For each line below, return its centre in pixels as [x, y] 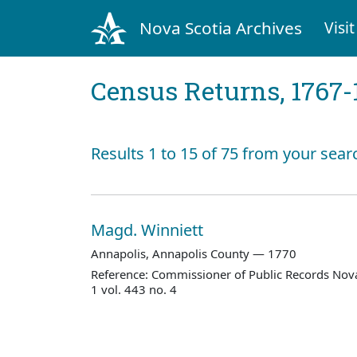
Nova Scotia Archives [220, 27]
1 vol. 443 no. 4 [134, 290]
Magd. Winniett [149, 229]
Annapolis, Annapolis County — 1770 [194, 253]
